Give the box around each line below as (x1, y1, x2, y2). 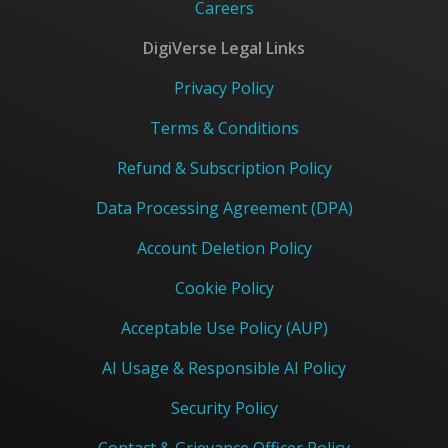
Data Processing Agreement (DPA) (95, 197, 353, 219)
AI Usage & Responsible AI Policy (102, 357, 346, 379)
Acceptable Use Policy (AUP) (120, 317, 328, 339)
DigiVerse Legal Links (143, 37, 305, 59)
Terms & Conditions (149, 117, 299, 139)
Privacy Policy (174, 77, 274, 99)
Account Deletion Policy (136, 237, 312, 259)
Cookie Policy (174, 277, 274, 299)
